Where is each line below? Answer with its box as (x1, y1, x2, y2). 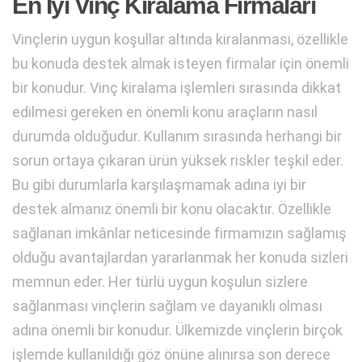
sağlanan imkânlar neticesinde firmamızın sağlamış (12, 224, 347, 242)
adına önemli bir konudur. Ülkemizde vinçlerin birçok (12, 321, 343, 339)
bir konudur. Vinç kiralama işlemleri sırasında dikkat (12, 78, 341, 96)
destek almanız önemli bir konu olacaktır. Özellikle (12, 200, 331, 217)
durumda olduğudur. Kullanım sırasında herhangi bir (12, 127, 342, 145)
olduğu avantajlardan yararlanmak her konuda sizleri (12, 248, 348, 266)
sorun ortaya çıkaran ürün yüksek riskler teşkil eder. (12, 151, 343, 169)
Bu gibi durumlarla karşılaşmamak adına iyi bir (12, 175, 306, 193)
